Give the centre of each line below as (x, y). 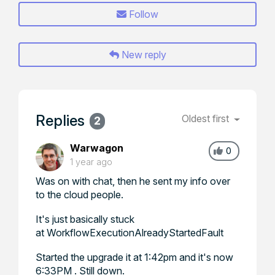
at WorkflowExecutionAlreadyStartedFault (130, 233)
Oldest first (207, 118)
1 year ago (91, 162)
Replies (60, 121)
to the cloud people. (79, 195)
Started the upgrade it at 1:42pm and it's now (134, 257)
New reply (142, 55)
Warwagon (97, 148)
